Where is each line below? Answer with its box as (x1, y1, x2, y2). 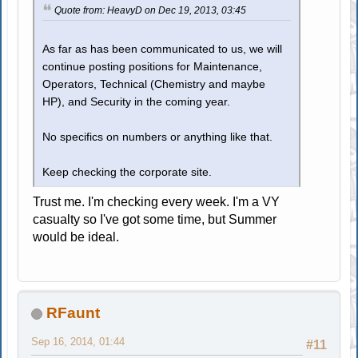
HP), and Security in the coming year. (42, 95, 231, 108)
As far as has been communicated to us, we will (42, 42, 283, 55)
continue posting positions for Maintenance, (42, 60, 263, 73)
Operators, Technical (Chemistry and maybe (42, 78, 266, 90)
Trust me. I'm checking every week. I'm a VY (33, 194, 280, 209)
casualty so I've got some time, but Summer (33, 212, 277, 226)
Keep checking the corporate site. (42, 165, 213, 178)
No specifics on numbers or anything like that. (42, 130, 273, 143)
